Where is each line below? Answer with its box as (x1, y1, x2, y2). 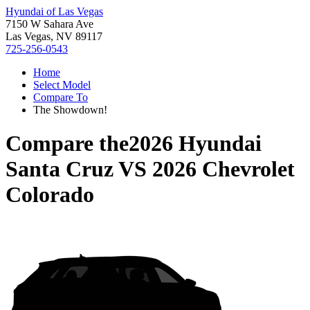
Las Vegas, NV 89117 (6, 30, 102, 42)
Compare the (6, 131, 129, 156)
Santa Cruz (6, 156, 113, 182)
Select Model (33, 79, 91, 91)
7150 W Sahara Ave (6, 18, 93, 30)
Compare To (33, 91, 88, 103)
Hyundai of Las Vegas (6, 6, 103, 17)
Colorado (6, 182, 94, 208)
